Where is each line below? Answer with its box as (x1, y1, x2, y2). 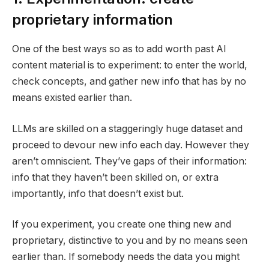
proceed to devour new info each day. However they (12, 139, 249, 151)
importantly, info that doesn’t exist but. (12, 187, 184, 199)
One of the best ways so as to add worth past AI (12, 43, 226, 55)
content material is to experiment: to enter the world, (12, 59, 247, 71)
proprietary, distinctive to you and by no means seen (12, 235, 247, 247)
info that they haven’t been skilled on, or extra (12, 171, 219, 183)
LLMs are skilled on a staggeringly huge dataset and (12, 122, 243, 134)
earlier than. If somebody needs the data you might (12, 251, 240, 263)
